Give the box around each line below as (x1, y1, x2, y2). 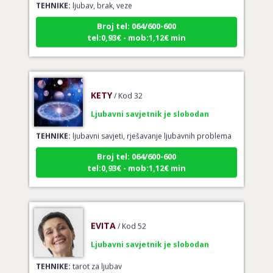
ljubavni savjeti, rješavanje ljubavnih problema (70, 124, 232, 135)
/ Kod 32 (113, 83, 143, 94)
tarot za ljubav (70, 254, 122, 265)
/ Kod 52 (117, 214, 146, 225)
